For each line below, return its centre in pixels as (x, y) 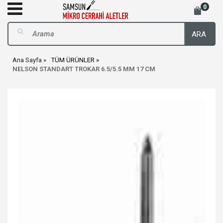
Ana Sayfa (27, 60)
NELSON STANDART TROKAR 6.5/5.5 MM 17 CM (84, 69)
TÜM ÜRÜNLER (73, 60)
